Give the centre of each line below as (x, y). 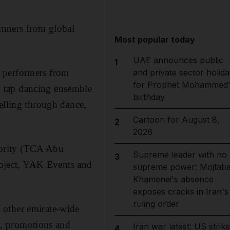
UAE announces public (178, 60)
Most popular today (155, 40)
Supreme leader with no (180, 155)
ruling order (156, 204)
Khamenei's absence (173, 179)
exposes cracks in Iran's (180, 191)
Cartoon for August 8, (176, 120)
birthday (149, 97)
